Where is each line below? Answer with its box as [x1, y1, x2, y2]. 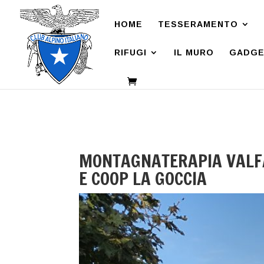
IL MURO [174, 48, 214, 57]
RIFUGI [114, 48, 147, 57]
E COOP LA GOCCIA [79, 166, 207, 191]
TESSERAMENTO [158, 19, 238, 29]
